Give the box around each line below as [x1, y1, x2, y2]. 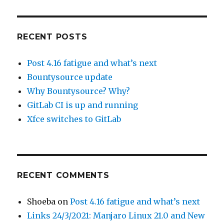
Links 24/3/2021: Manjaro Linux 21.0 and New [27, 210, 205, 220]
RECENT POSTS [17, 31, 87, 41]
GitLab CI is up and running [27, 99, 138, 110]
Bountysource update [27, 71, 113, 82]
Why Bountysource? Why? [27, 85, 130, 96]
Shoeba [27, 196, 56, 206]
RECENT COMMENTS [17, 170, 109, 180]
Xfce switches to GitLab [27, 113, 121, 124]
